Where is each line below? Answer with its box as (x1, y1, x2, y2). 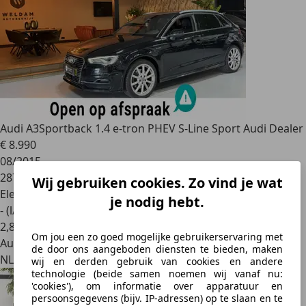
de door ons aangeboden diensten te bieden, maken (31, 242, 283, 256)
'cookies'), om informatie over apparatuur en (31, 279, 283, 293)
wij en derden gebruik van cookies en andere (31, 255, 283, 268)
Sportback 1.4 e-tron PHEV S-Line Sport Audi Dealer (39, 121, 303, 136)
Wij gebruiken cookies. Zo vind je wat (31, 173, 283, 193)
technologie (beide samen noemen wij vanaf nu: (31, 267, 283, 281)
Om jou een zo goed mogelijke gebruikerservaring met (31, 230, 283, 244)
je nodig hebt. (110, 193, 204, 212)
